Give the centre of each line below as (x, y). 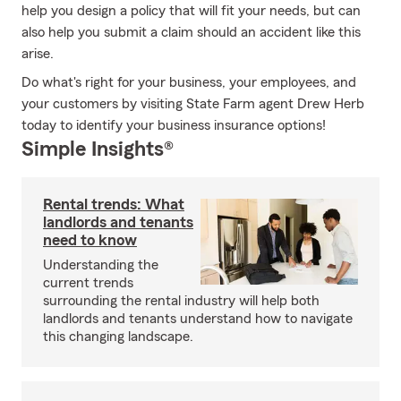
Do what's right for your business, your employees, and (189, 82)
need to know (90, 240)
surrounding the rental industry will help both (181, 301)
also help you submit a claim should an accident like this (191, 32)
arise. (38, 54)
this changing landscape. (118, 337)
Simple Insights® (98, 149)
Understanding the (101, 265)
